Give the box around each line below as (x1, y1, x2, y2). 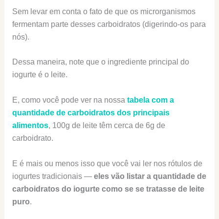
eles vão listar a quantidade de (93, 172, 206, 180)
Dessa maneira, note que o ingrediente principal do (12, 58, 189, 66)
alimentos (12, 121, 48, 130)
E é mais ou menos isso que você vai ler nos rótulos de (12, 159, 202, 168)
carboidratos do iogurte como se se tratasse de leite (12, 184, 204, 193)
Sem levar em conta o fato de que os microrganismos (12, 7, 196, 16)
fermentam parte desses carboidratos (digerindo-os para (12, 20, 206, 28)
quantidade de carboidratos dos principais (12, 108, 170, 117)
